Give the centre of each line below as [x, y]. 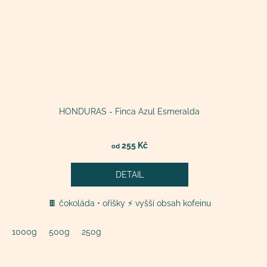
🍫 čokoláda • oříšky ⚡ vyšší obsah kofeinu [129, 204]
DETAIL [129, 175]
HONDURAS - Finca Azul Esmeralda [130, 112]
